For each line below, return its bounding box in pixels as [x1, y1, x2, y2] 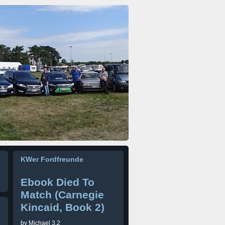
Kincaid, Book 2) [21, 201, 104, 213]
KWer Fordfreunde [21, 155, 83, 163]
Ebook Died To [21, 176, 94, 188]
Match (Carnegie [21, 189, 104, 200]
